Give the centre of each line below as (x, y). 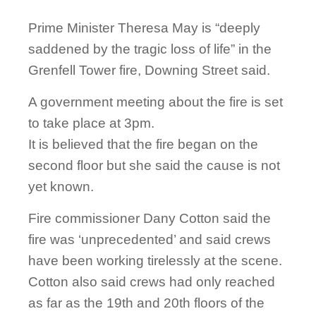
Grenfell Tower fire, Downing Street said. (149, 71)
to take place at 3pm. (91, 123)
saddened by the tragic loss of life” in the (150, 49)
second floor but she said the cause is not (154, 166)
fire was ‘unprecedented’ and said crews (150, 240)
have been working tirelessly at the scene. (155, 261)
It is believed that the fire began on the (143, 145)
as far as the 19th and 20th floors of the (146, 303)
